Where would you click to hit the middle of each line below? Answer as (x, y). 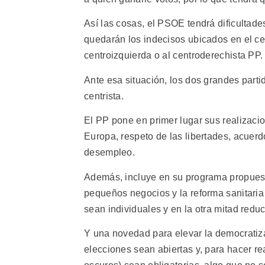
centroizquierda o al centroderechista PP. (174, 56)
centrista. (104, 96)
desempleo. (110, 153)
